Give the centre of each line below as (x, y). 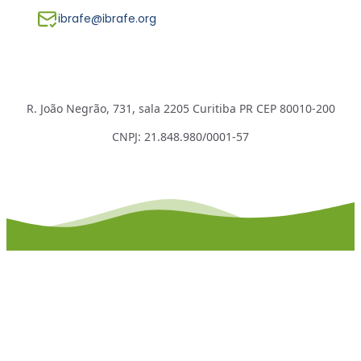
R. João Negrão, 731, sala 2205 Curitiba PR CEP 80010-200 (180, 108)
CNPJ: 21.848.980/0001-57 (180, 136)
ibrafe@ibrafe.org (107, 18)
